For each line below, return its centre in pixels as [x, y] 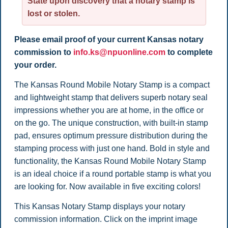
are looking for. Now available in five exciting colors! [107, 187]
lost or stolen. [53, 13]
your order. [35, 65]
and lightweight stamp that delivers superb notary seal [111, 98]
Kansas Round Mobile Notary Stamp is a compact [120, 85]
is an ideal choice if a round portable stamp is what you [112, 174]
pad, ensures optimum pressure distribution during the [111, 136]
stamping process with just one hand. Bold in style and [112, 149]
